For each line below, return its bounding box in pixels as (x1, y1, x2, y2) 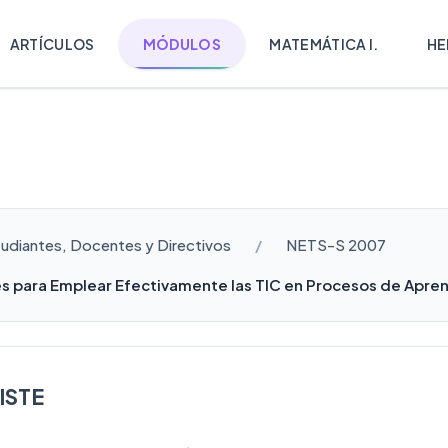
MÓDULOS (142, 34, 222, 53)
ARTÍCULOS (9, 34, 95, 53)
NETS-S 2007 (286, 235, 386, 254)
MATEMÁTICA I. (269, 34, 379, 53)
